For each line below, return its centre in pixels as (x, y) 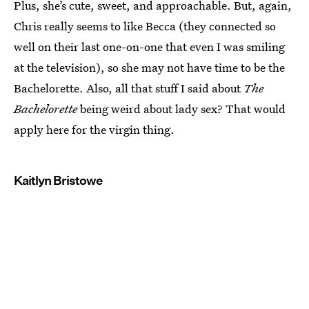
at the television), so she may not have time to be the (149, 67)
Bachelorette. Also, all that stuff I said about (129, 88)
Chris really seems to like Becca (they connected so (145, 26)
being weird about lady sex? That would (181, 108)
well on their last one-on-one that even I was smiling (149, 46)
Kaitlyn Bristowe (58, 180)
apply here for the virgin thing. (94, 129)
